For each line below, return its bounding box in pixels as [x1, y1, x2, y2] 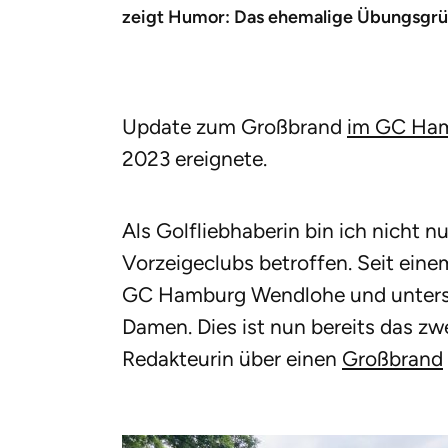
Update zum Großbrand [122, 113, 347, 139]
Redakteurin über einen [122, 345, 342, 371]
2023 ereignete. [122, 145, 267, 171]
